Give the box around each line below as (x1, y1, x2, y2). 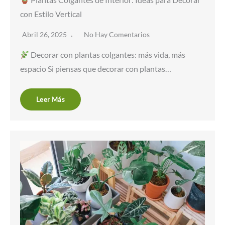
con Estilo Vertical (20, 10, 82, 19)
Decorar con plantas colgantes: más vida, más (29, 50, 185, 60)
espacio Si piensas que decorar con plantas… (20, 64, 171, 74)
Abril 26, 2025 (22, 30, 68, 39)
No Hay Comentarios (84, 30, 150, 39)
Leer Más (36, 95, 65, 104)
